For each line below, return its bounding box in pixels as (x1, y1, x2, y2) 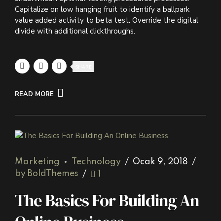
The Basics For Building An (15, 189, 199, 212)
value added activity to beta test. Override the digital (15, 15, 198, 26)
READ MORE (15, 90, 54, 99)
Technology (72, 157, 121, 167)
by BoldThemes (15, 169, 78, 179)
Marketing (15, 157, 60, 167)
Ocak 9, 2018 (133, 157, 188, 167)
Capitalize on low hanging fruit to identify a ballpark (15, 4, 189, 15)
